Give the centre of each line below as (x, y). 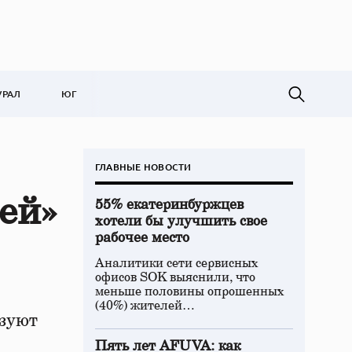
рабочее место (142, 238)
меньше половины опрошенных (190, 291)
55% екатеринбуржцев (169, 205)
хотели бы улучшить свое (181, 222)
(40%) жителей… (145, 306)
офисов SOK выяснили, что (175, 277)
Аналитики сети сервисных (177, 263)
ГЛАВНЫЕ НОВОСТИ (143, 167)
